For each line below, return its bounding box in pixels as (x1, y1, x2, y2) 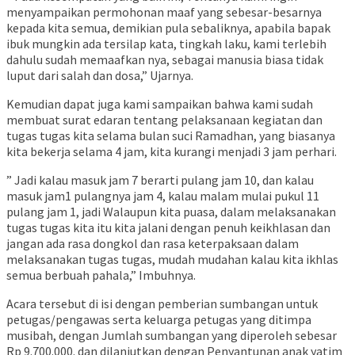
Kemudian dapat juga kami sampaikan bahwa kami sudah (6, 96, 313, 113)
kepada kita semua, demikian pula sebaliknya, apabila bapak (6, 20, 330, 36)
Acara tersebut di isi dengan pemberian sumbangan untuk (6, 296, 318, 312)
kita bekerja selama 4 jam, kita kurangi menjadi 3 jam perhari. (6, 143, 337, 160)
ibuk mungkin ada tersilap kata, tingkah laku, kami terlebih (6, 36, 326, 52)
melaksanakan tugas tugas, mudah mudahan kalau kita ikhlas (6, 251, 338, 268)
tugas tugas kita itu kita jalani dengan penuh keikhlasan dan (6, 219, 330, 236)
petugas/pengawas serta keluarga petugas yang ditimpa (6, 311, 311, 328)
